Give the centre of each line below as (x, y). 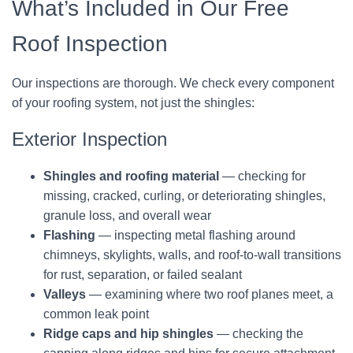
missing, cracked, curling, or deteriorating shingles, (184, 196)
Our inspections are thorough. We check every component (173, 83)
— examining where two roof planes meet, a (210, 294)
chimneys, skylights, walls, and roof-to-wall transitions (192, 255)
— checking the (258, 334)
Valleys (65, 294)
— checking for (262, 176)
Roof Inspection (90, 44)
